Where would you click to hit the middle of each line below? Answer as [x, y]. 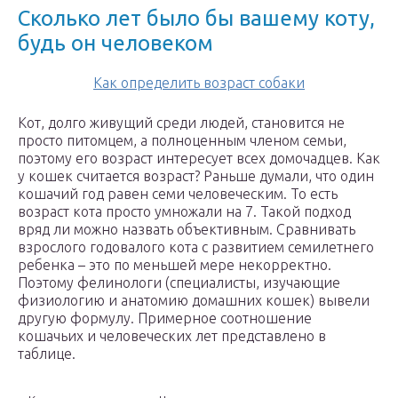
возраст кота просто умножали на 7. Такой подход [184, 212]
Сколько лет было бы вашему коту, [196, 19]
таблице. [47, 354]
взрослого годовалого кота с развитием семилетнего [196, 247]
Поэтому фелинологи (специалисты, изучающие [179, 283]
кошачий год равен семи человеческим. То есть [178, 194]
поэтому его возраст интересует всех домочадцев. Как [199, 159]
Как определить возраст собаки [199, 83]
